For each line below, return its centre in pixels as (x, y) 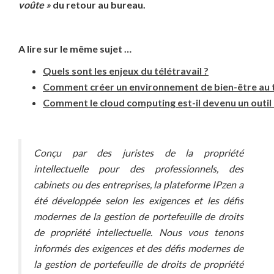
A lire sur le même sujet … (75, 49)
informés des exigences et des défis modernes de (139, 248)
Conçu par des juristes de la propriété (139, 153)
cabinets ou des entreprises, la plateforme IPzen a (139, 185)
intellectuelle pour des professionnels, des (139, 169)
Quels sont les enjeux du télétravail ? (126, 71)
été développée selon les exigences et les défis (139, 201)
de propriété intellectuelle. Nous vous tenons (139, 232)
